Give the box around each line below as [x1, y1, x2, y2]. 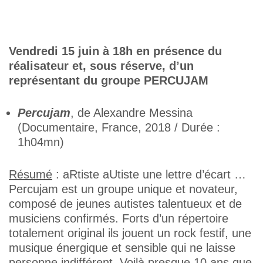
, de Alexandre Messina [70, 106, 193, 119]
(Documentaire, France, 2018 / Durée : [18, 121, 220, 134]
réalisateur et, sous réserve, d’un [9, 59, 194, 72]
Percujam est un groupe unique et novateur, [9, 183, 238, 195]
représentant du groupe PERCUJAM [9, 74, 208, 87]
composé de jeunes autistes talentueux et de [9, 197, 242, 210]
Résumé [9, 168, 52, 181]
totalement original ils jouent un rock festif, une [9, 227, 251, 240]
